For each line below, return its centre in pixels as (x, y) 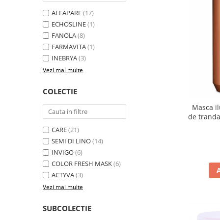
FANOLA (64, 36)
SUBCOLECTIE (67, 208)
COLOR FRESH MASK (82, 164)
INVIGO (63, 152)
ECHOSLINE (69, 24)
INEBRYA (64, 58)
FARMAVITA (69, 47)
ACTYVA (63, 175)
